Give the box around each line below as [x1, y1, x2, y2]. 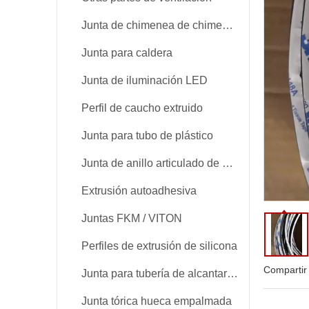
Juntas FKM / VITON [81, 212, 182, 224]
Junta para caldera [81, 47, 172, 59]
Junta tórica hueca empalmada [81, 295, 232, 307]
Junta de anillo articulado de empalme [222, 157, 233, 169]
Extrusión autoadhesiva [81, 185, 197, 197]
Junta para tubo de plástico [81, 130, 213, 141]
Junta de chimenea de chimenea [222, 19, 233, 31]
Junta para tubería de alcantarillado [227, 268, 238, 279]
